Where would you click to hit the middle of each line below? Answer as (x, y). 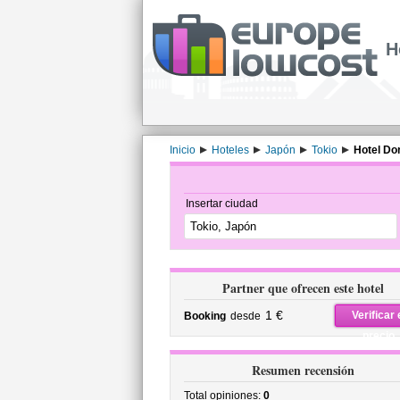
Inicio (182, 150)
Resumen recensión (303, 370)
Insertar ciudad (221, 204)
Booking (204, 316)
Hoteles (230, 150)
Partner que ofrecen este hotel (303, 288)
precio (379, 336)
